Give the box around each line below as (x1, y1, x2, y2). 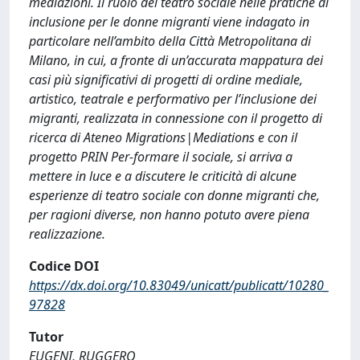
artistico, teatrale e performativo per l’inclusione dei (29, 90, 317, 108)
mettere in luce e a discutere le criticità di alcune (29, 167, 297, 185)
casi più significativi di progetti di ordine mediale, (29, 71, 303, 88)
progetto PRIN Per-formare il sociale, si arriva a (29, 148, 292, 166)
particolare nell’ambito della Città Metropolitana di (29, 32, 311, 50)
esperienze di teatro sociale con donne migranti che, (29, 186, 320, 204)
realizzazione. (29, 225, 105, 243)
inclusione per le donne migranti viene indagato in (29, 13, 309, 31)
